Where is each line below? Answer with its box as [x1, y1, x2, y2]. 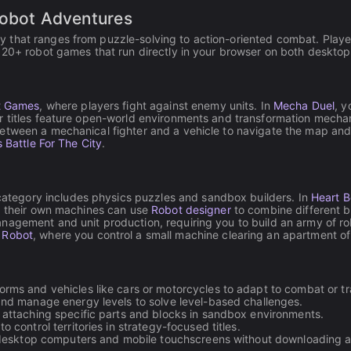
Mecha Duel [273, 99, 335, 112]
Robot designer [151, 203, 231, 216]
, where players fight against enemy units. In [39, 99, 273, 112]
